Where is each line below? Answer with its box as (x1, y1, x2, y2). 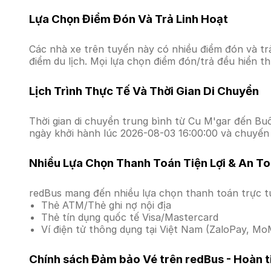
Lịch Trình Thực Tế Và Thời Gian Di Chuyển (29, 84, 259, 98)
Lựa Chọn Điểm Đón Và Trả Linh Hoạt (29, 12, 228, 26)
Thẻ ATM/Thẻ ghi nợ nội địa (41, 199, 171, 211)
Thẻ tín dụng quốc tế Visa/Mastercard (41, 211, 218, 223)
